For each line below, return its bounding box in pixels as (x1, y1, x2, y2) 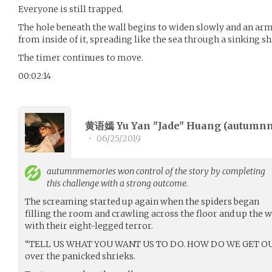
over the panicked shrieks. (25, 250, 135, 262)
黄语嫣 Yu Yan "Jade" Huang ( (85, 120, 227, 132)
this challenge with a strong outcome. (47, 177, 188, 189)
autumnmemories (47, 165, 116, 177)
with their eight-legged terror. (25, 220, 153, 231)
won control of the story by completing (116, 165, 265, 177)
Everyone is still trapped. (18, 3, 123, 15)
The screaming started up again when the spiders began (25, 195, 259, 207)
